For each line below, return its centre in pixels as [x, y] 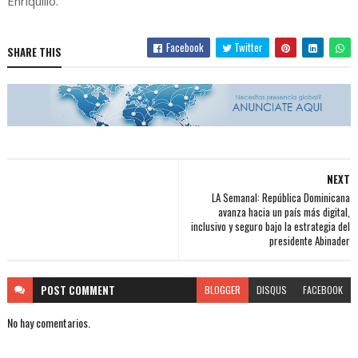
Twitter [248, 48]
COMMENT [91, 290]
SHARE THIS [34, 52]
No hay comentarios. [48, 323]
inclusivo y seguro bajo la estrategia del [271, 227]
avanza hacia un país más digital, [284, 212]
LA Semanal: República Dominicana [281, 198]
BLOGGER [223, 290]
